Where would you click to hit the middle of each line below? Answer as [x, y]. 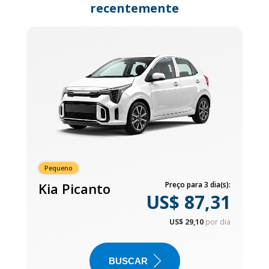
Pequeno [59, 168]
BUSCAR [128, 261]
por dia [218, 222]
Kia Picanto [74, 188]
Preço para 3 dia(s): [198, 184]
